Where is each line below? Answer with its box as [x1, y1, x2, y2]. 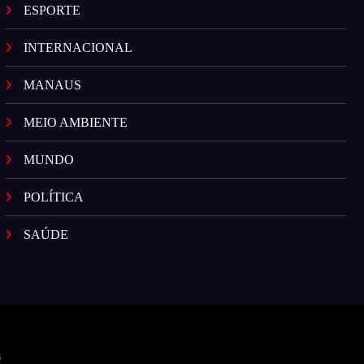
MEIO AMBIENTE [24, 115, 128, 130]
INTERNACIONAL [24, 41, 133, 55]
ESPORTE [24, 3, 81, 18]
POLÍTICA [24, 190, 84, 205]
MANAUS [24, 78, 82, 93]
